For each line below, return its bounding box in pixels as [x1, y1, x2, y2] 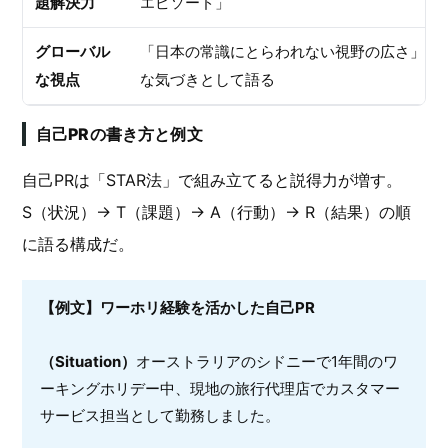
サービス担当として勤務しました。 [40, 406, 280, 425]
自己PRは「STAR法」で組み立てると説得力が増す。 [22, 170, 402, 190]
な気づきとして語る [140, 70, 275, 89]
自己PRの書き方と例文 [36, 124, 203, 144]
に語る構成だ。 [22, 234, 134, 254]
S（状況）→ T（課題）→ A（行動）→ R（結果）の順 [22, 202, 411, 222]
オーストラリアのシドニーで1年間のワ [136, 352, 398, 371]
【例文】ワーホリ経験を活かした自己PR [40, 298, 315, 317]
